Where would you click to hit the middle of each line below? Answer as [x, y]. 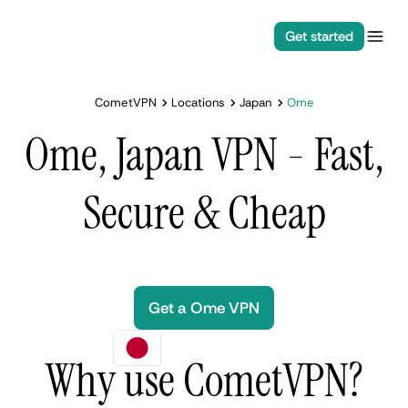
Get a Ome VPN [204, 308]
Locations [198, 102]
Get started [319, 36]
